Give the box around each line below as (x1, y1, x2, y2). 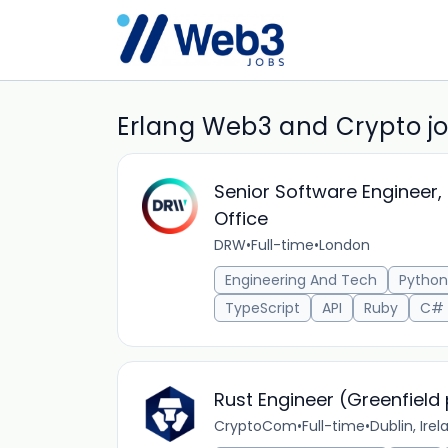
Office (214, 206, 268, 231)
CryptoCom (214, 416, 297, 436)
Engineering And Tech (225, 270, 377, 290)
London (319, 235, 370, 255)
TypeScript (225, 298, 300, 318)
